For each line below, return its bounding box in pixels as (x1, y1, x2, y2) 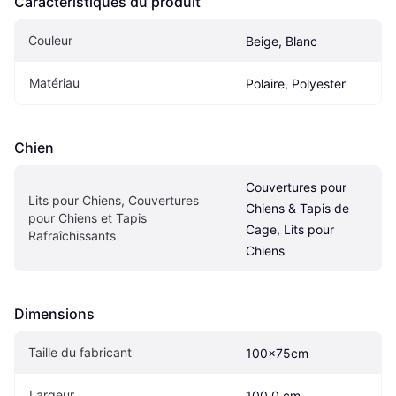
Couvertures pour (246, 179, 346, 194)
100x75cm (246, 345, 308, 361)
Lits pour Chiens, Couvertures (28, 192, 199, 208)
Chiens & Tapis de (246, 200, 349, 216)
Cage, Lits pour (246, 221, 334, 237)
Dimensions (14, 304, 95, 323)
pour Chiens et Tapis (28, 209, 147, 225)
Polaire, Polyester (246, 75, 346, 91)
